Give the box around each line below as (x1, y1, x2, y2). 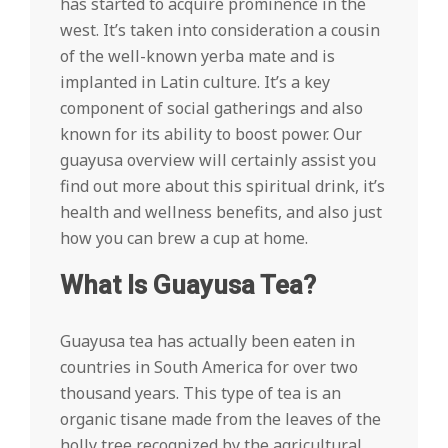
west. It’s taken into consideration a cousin (60, 19, 380, 41)
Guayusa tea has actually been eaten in (60, 330, 355, 352)
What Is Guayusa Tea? (60, 270, 316, 300)
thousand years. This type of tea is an (60, 382, 341, 404)
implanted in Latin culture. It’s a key (60, 71, 330, 93)
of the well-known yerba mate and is (60, 45, 335, 67)
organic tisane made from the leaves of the (60, 408, 381, 430)
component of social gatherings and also (60, 97, 363, 119)
